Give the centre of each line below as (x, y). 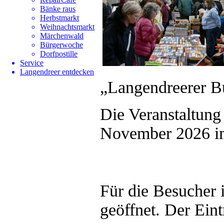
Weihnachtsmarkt (67, 27)
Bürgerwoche (61, 45)
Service (32, 63)
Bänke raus (58, 9)
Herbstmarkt (59, 18)
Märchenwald (62, 36)
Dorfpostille (59, 54)
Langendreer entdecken (57, 72)
